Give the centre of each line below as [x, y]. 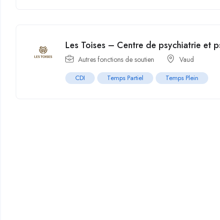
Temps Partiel [125, 78]
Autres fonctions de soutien [116, 59]
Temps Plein [182, 78]
